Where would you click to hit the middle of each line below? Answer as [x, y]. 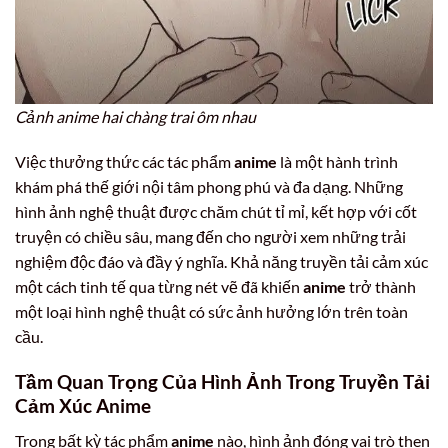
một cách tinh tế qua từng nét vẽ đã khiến [159, 287]
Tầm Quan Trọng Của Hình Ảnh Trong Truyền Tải [222, 382]
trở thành [381, 287]
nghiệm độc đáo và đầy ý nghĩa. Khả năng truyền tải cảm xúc [221, 262]
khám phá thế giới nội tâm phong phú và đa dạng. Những [209, 187]
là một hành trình [337, 162]
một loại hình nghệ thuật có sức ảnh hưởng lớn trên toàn [211, 312]
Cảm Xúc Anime [83, 406]
